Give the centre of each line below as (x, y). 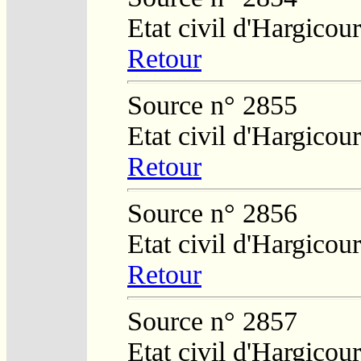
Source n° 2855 (212, 105)
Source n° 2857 (212, 321)
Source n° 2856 (212, 213)
